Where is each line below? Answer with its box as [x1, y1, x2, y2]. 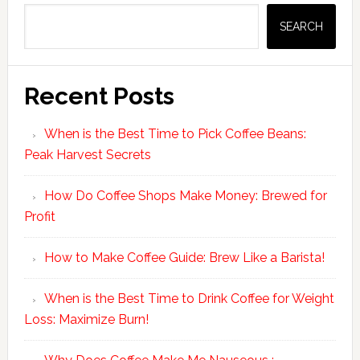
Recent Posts [23, 82, 174, 110]
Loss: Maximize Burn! [23, 312, 149, 327]
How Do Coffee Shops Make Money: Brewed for [43, 188, 327, 203]
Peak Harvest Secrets [23, 147, 151, 162]
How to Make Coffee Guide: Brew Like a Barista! [43, 250, 325, 265]
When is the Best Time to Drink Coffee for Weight [43, 291, 334, 306]
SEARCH [280, 20, 324, 33]
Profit [23, 209, 55, 224]
